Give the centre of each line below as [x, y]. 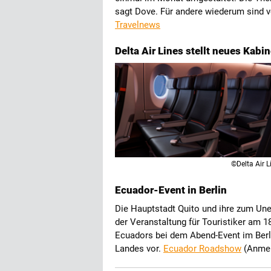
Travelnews [138, 25]
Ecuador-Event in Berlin [171, 190]
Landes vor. [139, 249]
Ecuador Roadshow [202, 249]
